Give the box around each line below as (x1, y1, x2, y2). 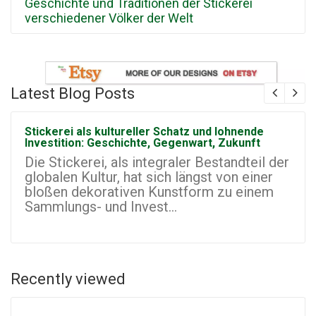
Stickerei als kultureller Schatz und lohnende (25, 125, 264, 139)
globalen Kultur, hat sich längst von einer (25, 169, 273, 186)
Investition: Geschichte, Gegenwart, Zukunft (25, 136, 260, 150)
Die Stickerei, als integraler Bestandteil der (25, 154, 289, 171)
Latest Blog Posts (11, 85, 135, 103)
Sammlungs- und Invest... (25, 198, 177, 216)
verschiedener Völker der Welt (25, 11, 193, 26)
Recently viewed (11, 270, 126, 288)
